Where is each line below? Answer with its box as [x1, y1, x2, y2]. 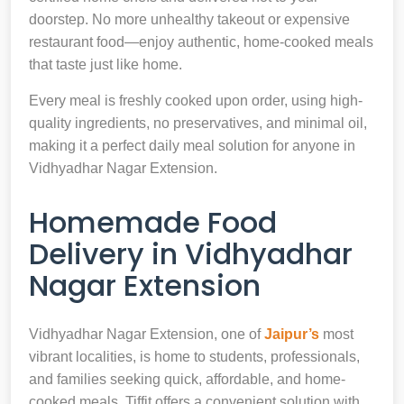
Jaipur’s [264, 326, 319, 342]
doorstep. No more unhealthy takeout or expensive [29, 11, 350, 27]
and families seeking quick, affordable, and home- [29, 371, 345, 387]
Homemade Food [29, 201, 277, 243]
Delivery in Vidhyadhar [29, 233, 353, 274]
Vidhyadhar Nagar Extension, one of [29, 326, 264, 342]
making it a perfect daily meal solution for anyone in [29, 137, 355, 153]
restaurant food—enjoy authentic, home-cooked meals [29, 33, 373, 50]
